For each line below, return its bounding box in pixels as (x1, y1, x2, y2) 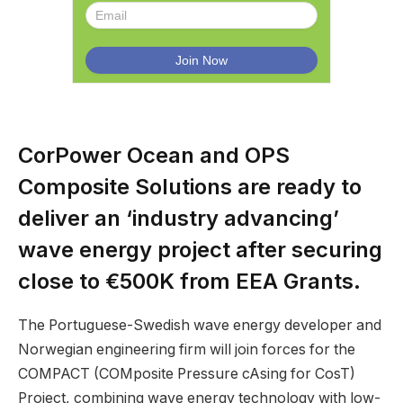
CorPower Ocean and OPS (18, 141, 290, 168)
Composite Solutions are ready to (18, 173, 362, 200)
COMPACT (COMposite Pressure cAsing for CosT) (18, 364, 355, 382)
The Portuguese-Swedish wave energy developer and (18, 316, 381, 334)
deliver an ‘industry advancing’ (18, 204, 339, 231)
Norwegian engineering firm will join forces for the (18, 340, 355, 358)
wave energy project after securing (18, 236, 382, 263)
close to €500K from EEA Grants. (18, 267, 361, 294)
